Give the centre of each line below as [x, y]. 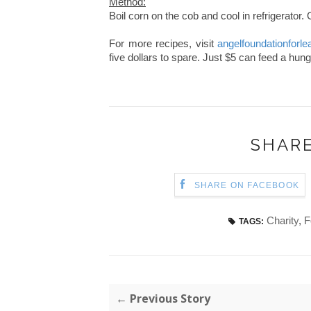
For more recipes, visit [163, 43]
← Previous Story [163, 299]
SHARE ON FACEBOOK [247, 186]
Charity [282, 220]
